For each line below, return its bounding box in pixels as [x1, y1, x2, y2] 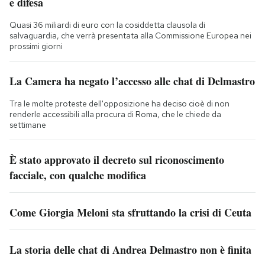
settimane [9, 119, 46, 130]
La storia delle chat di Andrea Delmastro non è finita [9, 241, 251, 257]
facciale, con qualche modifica [9, 167, 146, 183]
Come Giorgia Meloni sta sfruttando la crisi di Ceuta [9, 204, 251, 220]
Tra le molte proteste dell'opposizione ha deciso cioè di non [9, 98, 230, 109]
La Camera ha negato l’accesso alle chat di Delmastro [9, 73, 255, 89]
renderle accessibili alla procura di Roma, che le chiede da [9, 108, 221, 119]
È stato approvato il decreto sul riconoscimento [9, 151, 224, 167]
